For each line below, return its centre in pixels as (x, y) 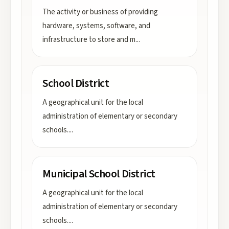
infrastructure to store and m (89, 40)
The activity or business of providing (100, 12)
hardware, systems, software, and (96, 26)
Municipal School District (99, 174)
